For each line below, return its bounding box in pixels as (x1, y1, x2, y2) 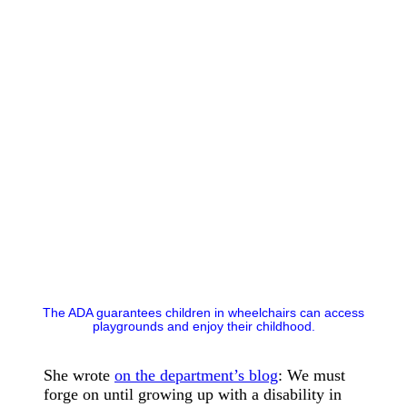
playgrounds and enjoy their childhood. (92, 319, 315, 334)
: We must (278, 366, 345, 385)
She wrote (44, 366, 114, 385)
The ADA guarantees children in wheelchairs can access (43, 305, 364, 321)
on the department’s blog (114, 366, 278, 385)
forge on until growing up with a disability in (44, 385, 342, 404)
